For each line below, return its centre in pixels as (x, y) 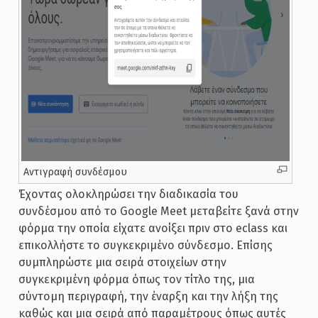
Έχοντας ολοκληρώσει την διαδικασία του (128, 194)
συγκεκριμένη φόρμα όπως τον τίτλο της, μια (136, 279)
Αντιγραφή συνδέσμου (75, 172)
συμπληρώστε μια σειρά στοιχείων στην (122, 262)
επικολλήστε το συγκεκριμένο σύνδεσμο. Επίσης (145, 245)
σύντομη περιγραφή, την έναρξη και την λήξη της (148, 296)
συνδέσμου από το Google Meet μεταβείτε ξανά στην (158, 211)
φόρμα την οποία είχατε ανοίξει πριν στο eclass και (153, 228)
